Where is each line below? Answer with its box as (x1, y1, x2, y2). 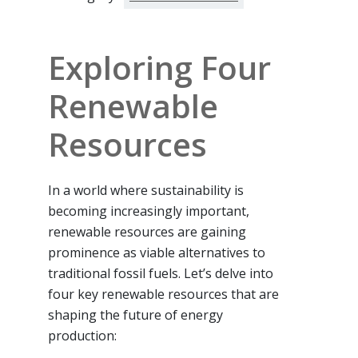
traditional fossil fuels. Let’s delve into (48, 264, 273, 282)
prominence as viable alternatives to (48, 243, 265, 261)
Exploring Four (48, 45, 271, 89)
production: (48, 326, 117, 344)
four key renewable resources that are (48, 284, 279, 303)
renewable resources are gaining (48, 222, 246, 241)
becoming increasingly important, (48, 201, 249, 220)
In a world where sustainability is (48, 181, 244, 199)
